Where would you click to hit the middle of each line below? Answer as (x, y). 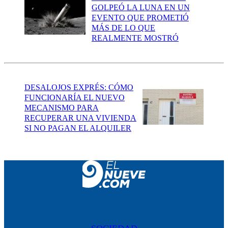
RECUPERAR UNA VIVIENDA (80, 118)
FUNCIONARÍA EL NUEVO (75, 97)
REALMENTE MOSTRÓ (135, 38)
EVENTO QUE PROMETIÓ (140, 18)
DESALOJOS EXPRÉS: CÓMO (79, 87)
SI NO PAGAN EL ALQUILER (78, 128)
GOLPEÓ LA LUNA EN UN (141, 8)
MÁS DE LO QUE (123, 28)
